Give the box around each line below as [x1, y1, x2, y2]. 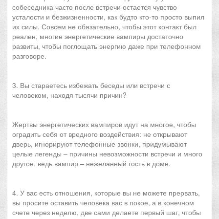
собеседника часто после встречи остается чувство [12, 2, 177, 12]
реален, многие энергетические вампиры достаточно [12, 31, 183, 41]
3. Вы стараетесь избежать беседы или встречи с [12, 80, 170, 90]
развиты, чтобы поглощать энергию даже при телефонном [12, 41, 201, 51]
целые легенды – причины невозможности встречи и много [12, 149, 202, 158]
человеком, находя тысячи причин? [12, 90, 127, 100]
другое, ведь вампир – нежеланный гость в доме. [12, 158, 171, 168]
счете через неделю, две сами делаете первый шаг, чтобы [12, 207, 201, 217]
